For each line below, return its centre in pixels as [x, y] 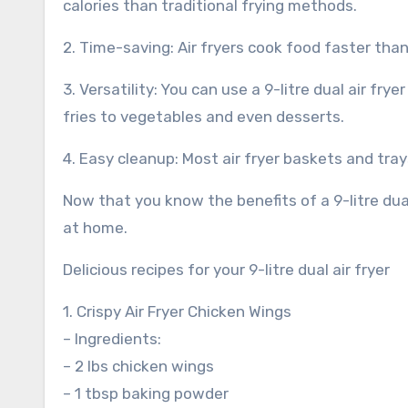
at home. [95, 228]
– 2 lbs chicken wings [138, 366]
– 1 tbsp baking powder [146, 393]
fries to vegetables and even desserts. [204, 117]
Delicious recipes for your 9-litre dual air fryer [226, 270]
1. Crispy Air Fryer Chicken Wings [177, 311]
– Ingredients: [112, 339]
